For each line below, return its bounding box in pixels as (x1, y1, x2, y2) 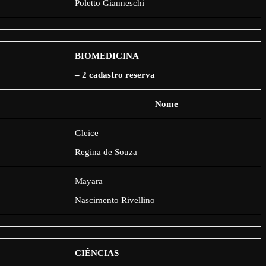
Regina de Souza (75, 147, 138, 157)
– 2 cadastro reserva (75, 69, 156, 80)
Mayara (75, 176, 103, 186)
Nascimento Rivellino (75, 195, 156, 205)
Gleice (75, 128, 99, 138)
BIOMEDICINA (75, 50, 140, 61)
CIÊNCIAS (75, 248, 119, 258)
